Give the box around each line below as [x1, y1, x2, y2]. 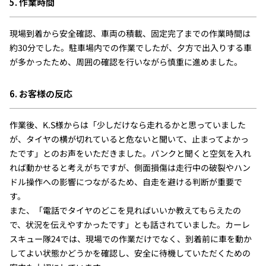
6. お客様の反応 [9, 87, 72, 100]
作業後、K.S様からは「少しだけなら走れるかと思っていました [9, 119, 246, 131]
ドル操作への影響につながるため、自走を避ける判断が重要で [9, 176, 242, 188]
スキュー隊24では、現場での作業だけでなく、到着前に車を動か [9, 233, 252, 245]
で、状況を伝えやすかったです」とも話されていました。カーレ [9, 218, 250, 231]
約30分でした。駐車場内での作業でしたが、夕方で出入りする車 [9, 42, 252, 54]
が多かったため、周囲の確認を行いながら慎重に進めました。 [9, 56, 242, 68]
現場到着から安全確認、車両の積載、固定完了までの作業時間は [9, 27, 251, 40]
